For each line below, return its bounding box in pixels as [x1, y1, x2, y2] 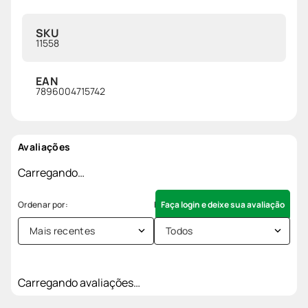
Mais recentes [30, 223, 96, 237]
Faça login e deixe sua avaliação [161, 198, 285, 210]
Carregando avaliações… [18, 274, 140, 290]
